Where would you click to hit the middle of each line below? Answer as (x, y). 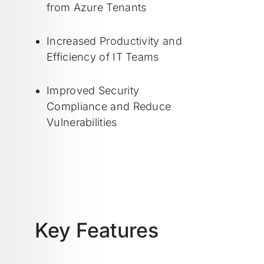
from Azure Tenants (97, 7)
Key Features (97, 230)
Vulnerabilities (82, 122)
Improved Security (93, 90)
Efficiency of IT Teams (103, 57)
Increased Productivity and (114, 41)
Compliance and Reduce (109, 106)
